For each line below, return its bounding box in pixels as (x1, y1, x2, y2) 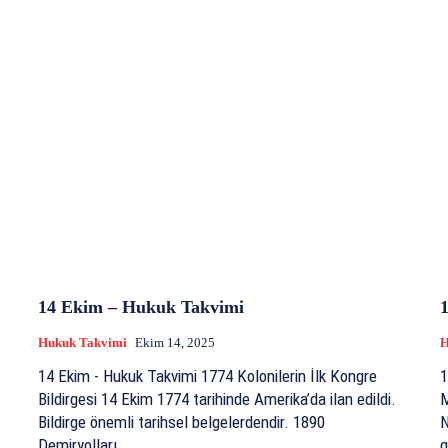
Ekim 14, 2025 (135, 335, 215, 351)
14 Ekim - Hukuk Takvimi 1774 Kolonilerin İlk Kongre (38, 366, 201, 387)
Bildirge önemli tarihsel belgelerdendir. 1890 (38, 412, 293, 433)
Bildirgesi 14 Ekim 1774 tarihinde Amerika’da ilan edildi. (38, 389, 396, 410)
